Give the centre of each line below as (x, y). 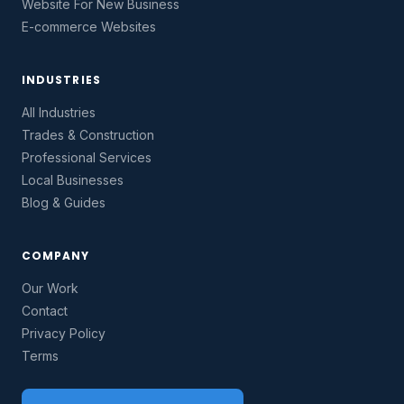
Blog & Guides (64, 203)
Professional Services (87, 158)
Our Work (50, 289)
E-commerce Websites (89, 27)
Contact (45, 311)
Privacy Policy (64, 334)
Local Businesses (73, 180)
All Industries (59, 113)
